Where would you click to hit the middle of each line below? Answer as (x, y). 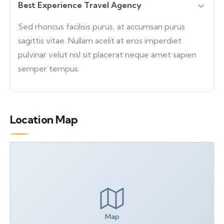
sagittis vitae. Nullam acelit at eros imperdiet (100, 41)
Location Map (44, 120)
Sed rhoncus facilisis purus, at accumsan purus (101, 27)
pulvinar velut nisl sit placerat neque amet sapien (107, 55)
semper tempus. (49, 69)
